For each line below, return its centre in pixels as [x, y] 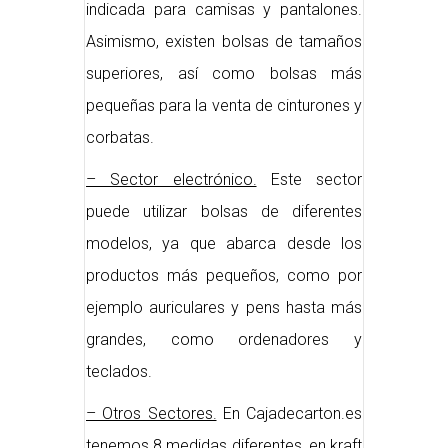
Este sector [309, 180]
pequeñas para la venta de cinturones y [224, 106]
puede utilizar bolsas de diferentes [224, 212]
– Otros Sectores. [151, 414]
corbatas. [120, 138]
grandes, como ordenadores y [224, 340]
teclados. [119, 372]
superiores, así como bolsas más [224, 74]
